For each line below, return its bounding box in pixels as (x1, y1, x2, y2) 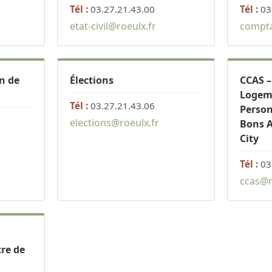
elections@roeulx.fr (70, 116, 159, 129)
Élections (70, 73, 114, 87)
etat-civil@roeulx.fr (70, 19, 156, 33)
